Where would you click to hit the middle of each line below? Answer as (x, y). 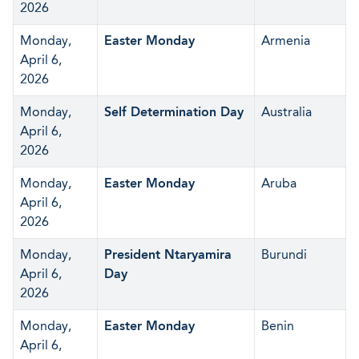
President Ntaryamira (168, 254)
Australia (286, 112)
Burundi (284, 254)
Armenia (286, 40)
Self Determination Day (174, 112)
